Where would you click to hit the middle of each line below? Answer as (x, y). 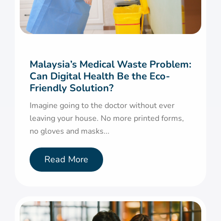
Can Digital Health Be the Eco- (100, 76)
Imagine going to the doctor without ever (102, 106)
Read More (66, 160)
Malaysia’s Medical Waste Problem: (110, 65)
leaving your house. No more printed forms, (107, 119)
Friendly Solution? (72, 88)
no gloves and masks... (70, 131)
